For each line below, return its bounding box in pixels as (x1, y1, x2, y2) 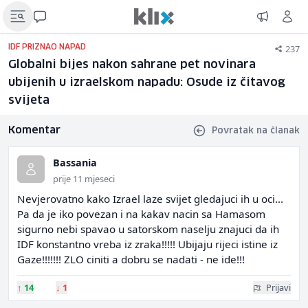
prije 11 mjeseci (53, 173, 115, 185)
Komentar (8, 125, 60, 135)
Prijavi (266, 281, 291, 294)
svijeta (8, 95, 49, 107)
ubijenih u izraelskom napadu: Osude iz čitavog (8, 77, 285, 89)
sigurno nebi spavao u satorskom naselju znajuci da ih (17, 222, 279, 236)
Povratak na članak (212, 126, 300, 135)
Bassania (53, 156, 97, 169)
